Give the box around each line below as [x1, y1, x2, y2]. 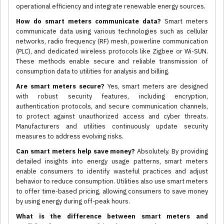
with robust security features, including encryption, [16, 92, 208, 101]
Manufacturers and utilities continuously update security [16, 122, 208, 131]
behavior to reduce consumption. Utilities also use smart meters [16, 177, 208, 186]
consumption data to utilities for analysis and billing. [16, 67, 169, 76]
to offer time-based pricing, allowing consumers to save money [16, 187, 208, 196]
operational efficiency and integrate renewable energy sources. [16, 2, 205, 11]
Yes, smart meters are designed [104, 82, 208, 91]
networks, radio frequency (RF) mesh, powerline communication [16, 37, 208, 46]
